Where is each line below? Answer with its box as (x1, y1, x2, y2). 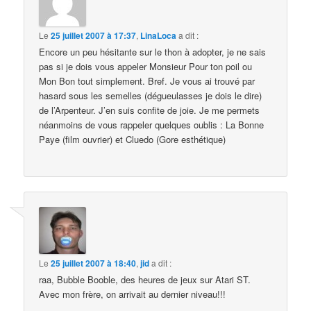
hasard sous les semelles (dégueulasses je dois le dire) (39, 89, 262, 103)
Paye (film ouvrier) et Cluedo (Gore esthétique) (39, 133, 226, 146)
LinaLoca (140, 29, 177, 42)
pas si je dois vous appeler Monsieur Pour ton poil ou (39, 60, 253, 74)
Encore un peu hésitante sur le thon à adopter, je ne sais (39, 45, 267, 59)
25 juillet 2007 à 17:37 (51, 29, 137, 42)
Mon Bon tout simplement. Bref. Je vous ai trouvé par (39, 74, 255, 88)
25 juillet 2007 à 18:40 (51, 256, 137, 269)
